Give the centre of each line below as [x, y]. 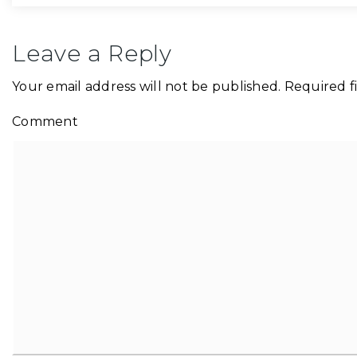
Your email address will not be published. [147, 86]
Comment [45, 122]
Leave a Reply [92, 53]
